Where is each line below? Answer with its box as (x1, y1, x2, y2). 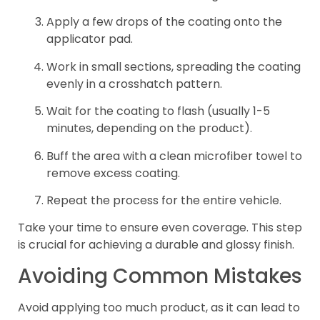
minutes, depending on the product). (46, 120, 252, 137)
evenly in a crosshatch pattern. (46, 75, 222, 92)
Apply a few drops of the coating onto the (46, 14, 282, 31)
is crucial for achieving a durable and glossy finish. (18, 236, 294, 254)
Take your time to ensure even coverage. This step (18, 219, 302, 236)
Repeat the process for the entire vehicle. (46, 191, 281, 209)
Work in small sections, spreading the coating (46, 58, 301, 75)
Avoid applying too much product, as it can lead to (18, 299, 300, 316)
